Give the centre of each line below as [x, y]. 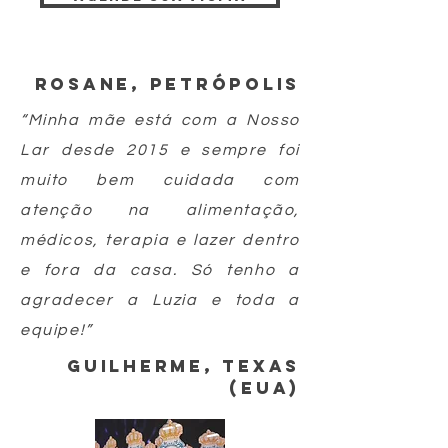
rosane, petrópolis [167, 84]
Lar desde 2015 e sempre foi [160, 150]
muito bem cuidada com [160, 180]
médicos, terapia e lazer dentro [160, 240]
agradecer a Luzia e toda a [160, 300]
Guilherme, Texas [183, 366]
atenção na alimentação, [160, 210]
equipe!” [56, 330]
